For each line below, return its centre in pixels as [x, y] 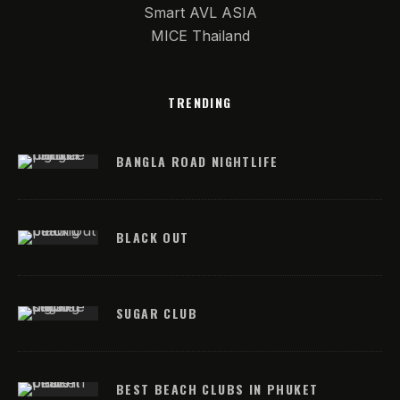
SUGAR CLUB [157, 313]
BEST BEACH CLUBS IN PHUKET [217, 389]
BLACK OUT [153, 237]
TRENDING [200, 102]
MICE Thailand [200, 36]
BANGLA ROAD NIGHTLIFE [197, 161]
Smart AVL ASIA [200, 12]
